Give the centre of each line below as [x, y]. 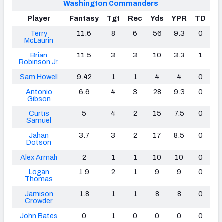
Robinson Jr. [39, 62]
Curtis [39, 114]
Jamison [39, 194]
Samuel [39, 121]
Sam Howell [39, 77]
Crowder [39, 201]
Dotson [39, 142]
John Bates [39, 216]
